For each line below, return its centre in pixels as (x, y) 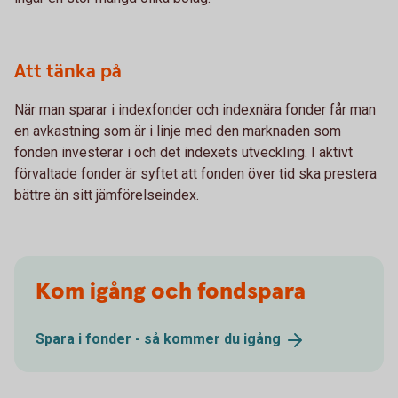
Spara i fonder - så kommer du (139, 339)
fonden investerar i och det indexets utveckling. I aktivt (183, 153)
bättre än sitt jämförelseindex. (107, 195)
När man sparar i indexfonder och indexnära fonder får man (195, 110)
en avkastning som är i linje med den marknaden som (178, 131)
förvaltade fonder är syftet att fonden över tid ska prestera (195, 174)
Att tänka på (68, 72)
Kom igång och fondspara (171, 292)
